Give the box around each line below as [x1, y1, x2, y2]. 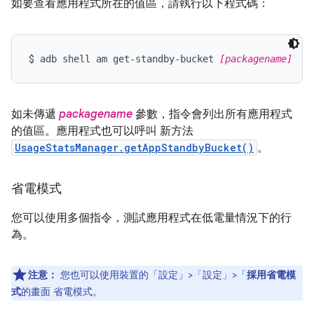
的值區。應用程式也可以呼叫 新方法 [11, 124, 193, 138]
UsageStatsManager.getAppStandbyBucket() [15, 141, 254, 154]
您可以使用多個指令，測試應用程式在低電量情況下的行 [11, 211, 292, 225]
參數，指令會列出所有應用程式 [132, 107, 292, 121]
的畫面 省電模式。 [21, 285, 102, 298]
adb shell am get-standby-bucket [40, 53, 219, 64]
